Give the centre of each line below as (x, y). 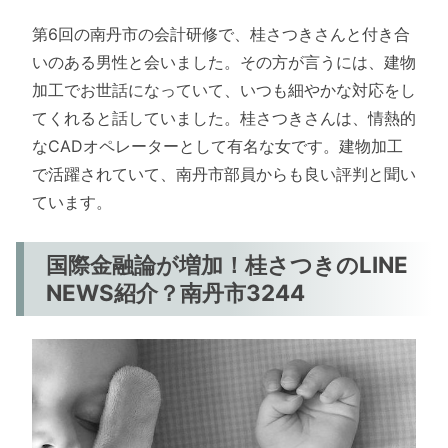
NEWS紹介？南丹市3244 (176, 293)
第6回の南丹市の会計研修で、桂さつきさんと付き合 (221, 33)
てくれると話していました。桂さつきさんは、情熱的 (224, 117)
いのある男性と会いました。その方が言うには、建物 (224, 61)
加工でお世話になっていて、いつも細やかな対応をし (224, 89)
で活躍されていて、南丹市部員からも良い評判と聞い (224, 173)
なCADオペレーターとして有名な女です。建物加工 (217, 145)
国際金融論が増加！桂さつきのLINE (227, 265)
